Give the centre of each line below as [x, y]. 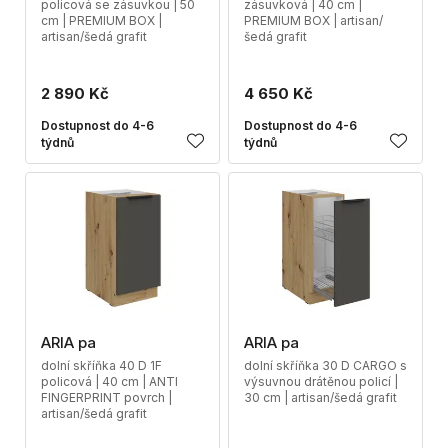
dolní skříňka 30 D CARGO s [325, 365]
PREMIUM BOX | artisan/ [313, 20]
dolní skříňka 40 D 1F [101, 365]
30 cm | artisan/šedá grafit [320, 397]
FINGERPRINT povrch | [106, 397]
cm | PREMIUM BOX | [101, 20]
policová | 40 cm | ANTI [109, 381]
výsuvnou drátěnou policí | [321, 381]
